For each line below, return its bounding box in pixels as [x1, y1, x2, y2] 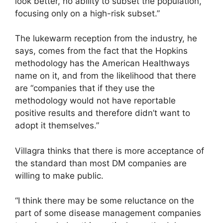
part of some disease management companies [15, 208, 201, 219]
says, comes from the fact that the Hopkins [15, 46, 188, 56]
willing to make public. [15, 170, 104, 181]
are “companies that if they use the [15, 83, 155, 94]
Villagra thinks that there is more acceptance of [15, 145, 204, 156]
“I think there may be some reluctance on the [15, 196, 194, 206]
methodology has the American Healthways [15, 58, 190, 69]
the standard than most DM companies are [15, 158, 187, 168]
